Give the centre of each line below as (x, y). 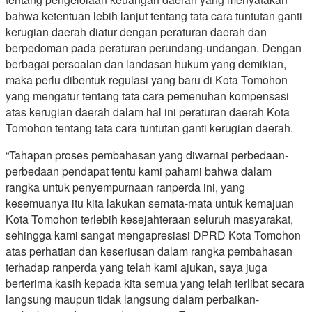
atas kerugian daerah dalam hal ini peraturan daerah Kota (148, 112)
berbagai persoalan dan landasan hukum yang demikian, (146, 64)
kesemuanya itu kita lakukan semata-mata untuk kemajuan (150, 203)
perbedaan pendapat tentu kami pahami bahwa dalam (139, 171)
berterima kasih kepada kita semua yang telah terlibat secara (155, 283)
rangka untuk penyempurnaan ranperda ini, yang (125, 187)
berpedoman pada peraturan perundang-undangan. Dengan (154, 48)
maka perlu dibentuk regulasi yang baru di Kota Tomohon (147, 80)
